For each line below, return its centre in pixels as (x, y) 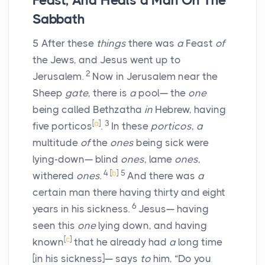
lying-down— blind (77, 159)
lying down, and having (151, 226)
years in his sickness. (82, 209)
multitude (56, 143)
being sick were (171, 143)
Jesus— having (174, 209)
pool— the (162, 93)
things (111, 43)
